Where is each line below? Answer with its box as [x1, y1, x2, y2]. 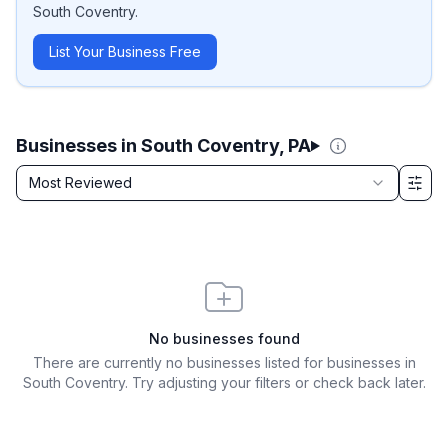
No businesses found [148, 330, 300, 347]
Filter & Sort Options [15, 191, 155, 209]
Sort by [15, 166, 72, 186]
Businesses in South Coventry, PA [16, 135, 311, 156]
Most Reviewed [29, 174, 132, 191]
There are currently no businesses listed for [32, 354, 327, 371]
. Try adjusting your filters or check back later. [124, 374, 426, 391]
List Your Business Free [49, 43, 201, 60]
